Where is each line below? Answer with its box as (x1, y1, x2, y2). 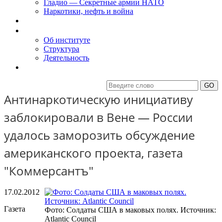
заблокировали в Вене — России (4, 109, 193, 125)
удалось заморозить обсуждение (4, 127, 195, 143)
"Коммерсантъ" (4, 163, 94, 179)
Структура (44, 45, 79, 53)
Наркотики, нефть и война (44, 7, 133, 15)
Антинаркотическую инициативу (4, 91, 193, 108)
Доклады (24, 16, 54, 25)
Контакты (24, 62, 56, 72)
